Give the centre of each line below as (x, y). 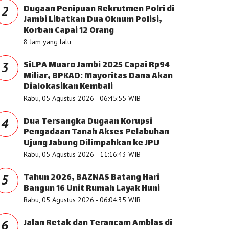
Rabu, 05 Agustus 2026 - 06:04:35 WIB (82, 200)
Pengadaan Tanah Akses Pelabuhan (96, 133)
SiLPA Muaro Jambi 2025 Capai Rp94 (97, 66)
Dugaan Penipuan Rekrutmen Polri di (99, 9)
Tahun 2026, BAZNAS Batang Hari (91, 178)
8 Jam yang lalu (47, 42)
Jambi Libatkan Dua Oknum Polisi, (93, 20)
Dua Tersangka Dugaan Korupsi (88, 122)
